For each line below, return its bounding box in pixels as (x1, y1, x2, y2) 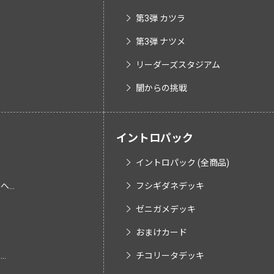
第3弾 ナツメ (136, 37, 185, 46)
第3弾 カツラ (136, 13, 185, 23)
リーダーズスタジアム (136, 60, 220, 70)
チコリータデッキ (136, 251, 204, 261)
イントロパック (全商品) (136, 158, 229, 168)
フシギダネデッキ (136, 181, 204, 191)
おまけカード (136, 228, 187, 237)
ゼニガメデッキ (136, 204, 196, 214)
